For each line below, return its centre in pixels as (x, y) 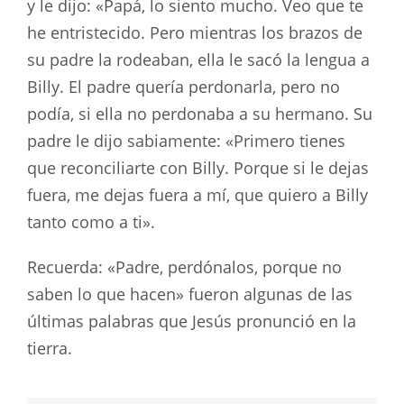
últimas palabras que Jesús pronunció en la (192, 321)
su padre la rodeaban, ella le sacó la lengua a (198, 59)
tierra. (50, 348)
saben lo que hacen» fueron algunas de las (190, 294)
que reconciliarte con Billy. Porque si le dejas (198, 167)
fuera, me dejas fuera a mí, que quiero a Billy (197, 194)
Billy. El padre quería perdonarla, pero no (184, 86)
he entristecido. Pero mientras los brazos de (195, 32)
